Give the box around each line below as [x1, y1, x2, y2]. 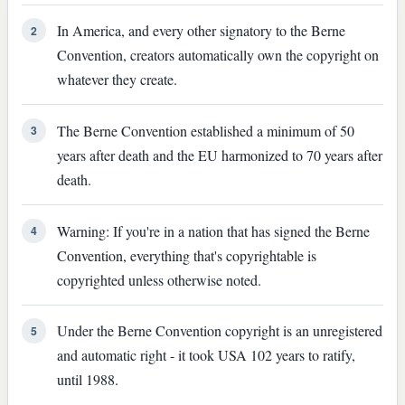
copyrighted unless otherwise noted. [56, 269, 261, 289]
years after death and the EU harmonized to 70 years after [56, 145, 382, 165]
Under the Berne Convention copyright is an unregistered [56, 321, 382, 341]
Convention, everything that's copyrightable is [56, 245, 316, 265]
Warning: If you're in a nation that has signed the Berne [56, 221, 370, 240]
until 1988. [56, 370, 118, 390]
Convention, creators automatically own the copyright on [56, 45, 379, 65]
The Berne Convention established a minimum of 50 [56, 120, 354, 140]
